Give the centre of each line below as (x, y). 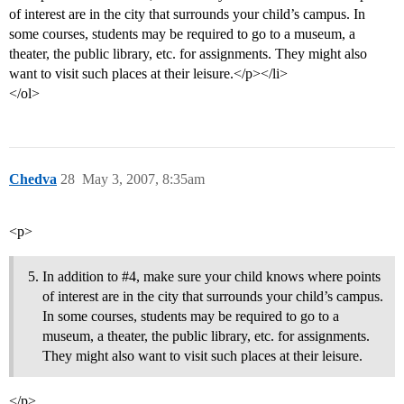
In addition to (82, 277)
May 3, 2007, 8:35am (143, 179)
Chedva (33, 179)
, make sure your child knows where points (258, 277)
